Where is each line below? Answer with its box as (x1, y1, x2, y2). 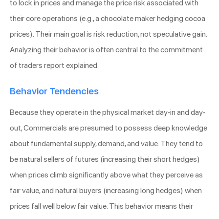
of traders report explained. (10, 61, 99, 70)
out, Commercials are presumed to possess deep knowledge (10, 123, 207, 133)
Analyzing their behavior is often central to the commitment (10, 45, 203, 55)
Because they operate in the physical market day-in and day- (10, 108, 205, 117)
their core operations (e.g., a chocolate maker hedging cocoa (10, 14, 205, 23)
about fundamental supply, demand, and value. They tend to (10, 139, 203, 149)
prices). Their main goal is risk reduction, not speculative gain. (10, 29, 207, 39)
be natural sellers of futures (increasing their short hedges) (10, 154, 200, 164)
